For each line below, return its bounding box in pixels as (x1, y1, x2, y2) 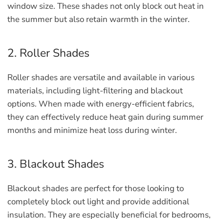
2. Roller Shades (7, 45, 89, 61)
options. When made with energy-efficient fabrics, (7, 98, 194, 109)
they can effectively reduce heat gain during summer (7, 111, 203, 123)
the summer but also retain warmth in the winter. (7, 14, 190, 25)
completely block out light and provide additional (7, 196, 189, 207)
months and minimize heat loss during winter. (7, 125, 177, 136)
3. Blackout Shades (7, 156, 104, 172)
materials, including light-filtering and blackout (7, 85, 183, 96)
